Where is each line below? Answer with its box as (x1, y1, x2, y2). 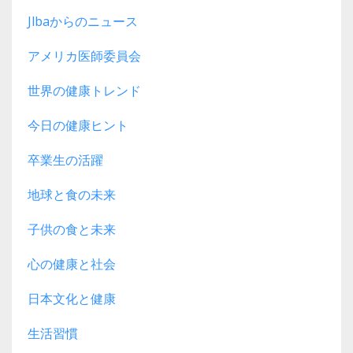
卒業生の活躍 (28, 150, 103, 169)
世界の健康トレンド (28, 81, 141, 99)
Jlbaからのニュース (28, 12, 138, 30)
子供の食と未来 (28, 220, 116, 238)
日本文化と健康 (28, 289, 116, 307)
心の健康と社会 (28, 255, 116, 273)
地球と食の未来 (28, 185, 116, 203)
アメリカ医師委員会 (28, 46, 141, 65)
